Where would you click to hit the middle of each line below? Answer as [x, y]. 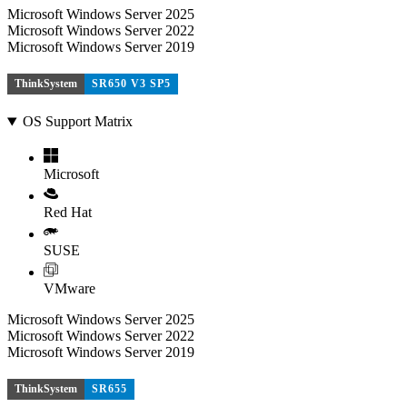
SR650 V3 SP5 [131, 83]
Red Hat [68, 213]
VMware [69, 289]
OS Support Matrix [77, 122]
